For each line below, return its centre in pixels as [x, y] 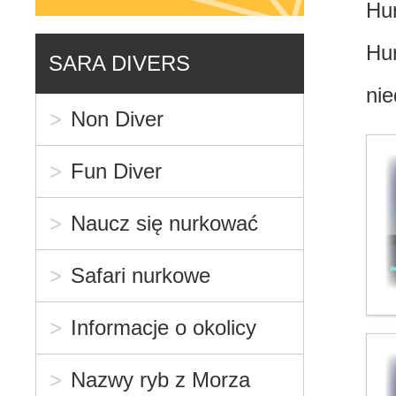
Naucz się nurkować [165, 223]
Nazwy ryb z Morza [161, 379]
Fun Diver [117, 171]
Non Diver [118, 118]
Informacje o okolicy [164, 327]
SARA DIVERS [120, 63]
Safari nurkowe [141, 275]
